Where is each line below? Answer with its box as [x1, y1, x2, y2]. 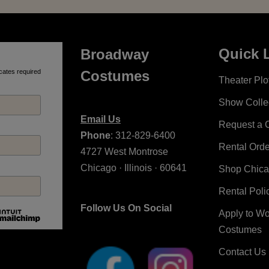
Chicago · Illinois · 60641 [80, 163, 189, 173]
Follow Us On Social [80, 203, 172, 213]
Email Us [80, 114, 121, 124]
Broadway [80, 46, 149, 62]
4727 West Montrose [80, 147, 168, 157]
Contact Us [219, 247, 266, 257]
